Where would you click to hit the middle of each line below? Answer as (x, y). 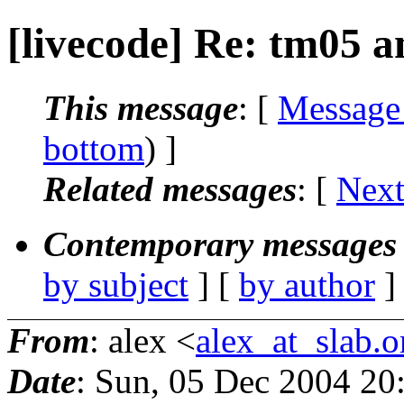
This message (141, 107)
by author (307, 284)
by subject (116, 284)
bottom (94, 148)
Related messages (170, 188)
